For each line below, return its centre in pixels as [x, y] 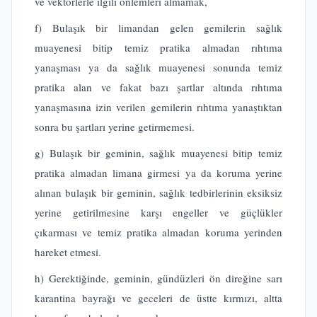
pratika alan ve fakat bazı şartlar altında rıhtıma [158, 87]
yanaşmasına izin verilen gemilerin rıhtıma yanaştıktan [158, 107]
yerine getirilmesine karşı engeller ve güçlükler [158, 212]
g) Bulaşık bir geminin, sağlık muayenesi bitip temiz [158, 153]
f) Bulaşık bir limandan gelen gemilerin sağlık [158, 28]
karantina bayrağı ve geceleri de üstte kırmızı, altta [158, 298]
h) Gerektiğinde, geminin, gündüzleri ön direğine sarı [158, 278]
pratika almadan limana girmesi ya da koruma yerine [158, 173]
